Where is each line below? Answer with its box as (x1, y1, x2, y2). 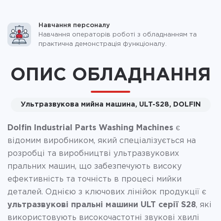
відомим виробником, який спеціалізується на (7, 137, 196, 145)
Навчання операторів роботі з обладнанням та (38, 32, 197, 37)
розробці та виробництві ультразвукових (7, 149, 179, 157)
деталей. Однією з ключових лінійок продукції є (7, 188, 206, 196)
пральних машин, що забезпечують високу (7, 162, 182, 170)
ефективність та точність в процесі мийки (7, 175, 182, 183)
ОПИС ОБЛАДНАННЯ (10, 67, 211, 83)
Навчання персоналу (38, 22, 110, 28)
